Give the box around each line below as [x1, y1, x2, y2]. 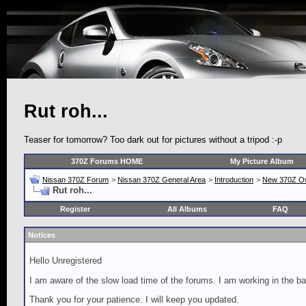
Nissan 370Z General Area [117, 176, 206, 184]
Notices [28, 231, 55, 240]
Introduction [214, 176, 253, 184]
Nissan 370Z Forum [42, 176, 109, 184]
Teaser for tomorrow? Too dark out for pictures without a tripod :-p [24, 134, 282, 145]
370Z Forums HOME [71, 157, 143, 166]
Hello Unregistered [29, 255, 102, 266]
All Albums [167, 205, 207, 214]
